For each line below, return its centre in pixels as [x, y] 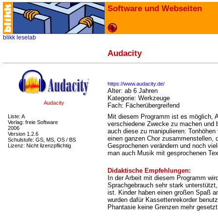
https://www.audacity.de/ [136, 84]
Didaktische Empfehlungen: [149, 171]
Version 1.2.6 [23, 134]
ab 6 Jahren [141, 91]
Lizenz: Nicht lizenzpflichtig [39, 145]
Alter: [116, 91]
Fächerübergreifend [153, 105]
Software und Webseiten [155, 8]
